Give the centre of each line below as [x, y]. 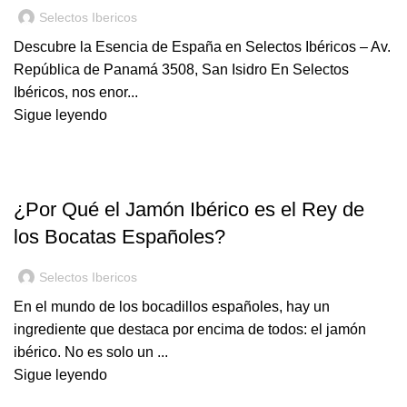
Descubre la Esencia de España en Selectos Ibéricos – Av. [202, 47]
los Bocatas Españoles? [119, 237]
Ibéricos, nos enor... [76, 92]
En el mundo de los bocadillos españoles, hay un [172, 307]
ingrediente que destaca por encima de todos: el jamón [190, 329]
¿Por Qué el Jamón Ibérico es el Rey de [189, 209]
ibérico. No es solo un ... [91, 352]
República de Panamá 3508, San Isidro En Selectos [181, 69]
